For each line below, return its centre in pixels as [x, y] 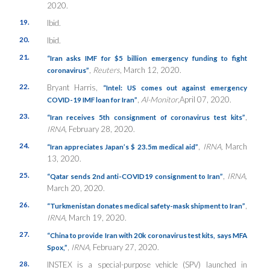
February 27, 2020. [126, 247]
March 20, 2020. [76, 188]
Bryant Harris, [75, 88]
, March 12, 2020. [150, 70]
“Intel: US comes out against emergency [175, 88]
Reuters [106, 70]
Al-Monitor [159, 100]
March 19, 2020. [97, 218]
